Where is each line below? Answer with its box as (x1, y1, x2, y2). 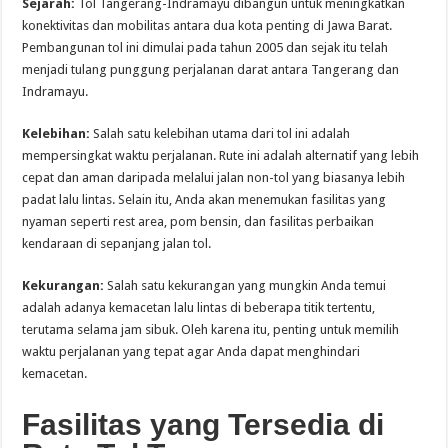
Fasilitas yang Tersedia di (22, 408, 385, 442)
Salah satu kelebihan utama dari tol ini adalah (90, 126, 351, 142)
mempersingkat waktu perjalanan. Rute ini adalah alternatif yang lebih (22, 148, 420, 164)
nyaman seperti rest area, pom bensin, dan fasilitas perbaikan (22, 214, 375, 230)
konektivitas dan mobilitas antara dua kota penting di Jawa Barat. (22, 18, 393, 34)
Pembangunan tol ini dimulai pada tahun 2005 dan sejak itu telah (22, 40, 389, 56)
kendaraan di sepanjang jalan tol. (22, 236, 212, 252)
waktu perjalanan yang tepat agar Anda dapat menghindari (22, 344, 361, 360)
